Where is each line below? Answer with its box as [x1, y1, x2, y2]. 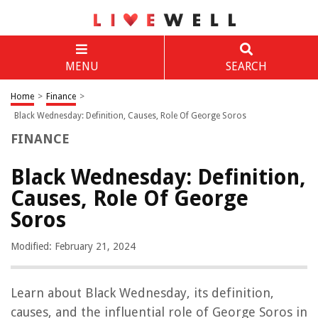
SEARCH [225, 60, 267, 73]
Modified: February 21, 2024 [11, 241, 136, 252]
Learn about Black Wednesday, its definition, [11, 285, 274, 300]
